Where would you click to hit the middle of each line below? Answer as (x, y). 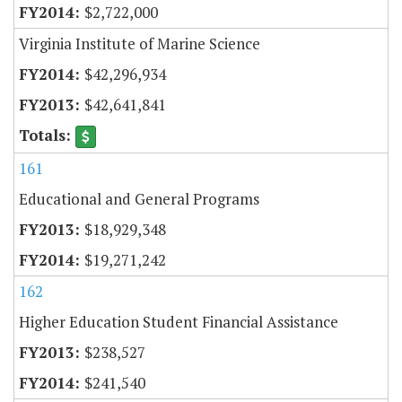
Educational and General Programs (139, 198)
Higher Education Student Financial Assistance (179, 321)
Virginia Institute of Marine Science (140, 43)
